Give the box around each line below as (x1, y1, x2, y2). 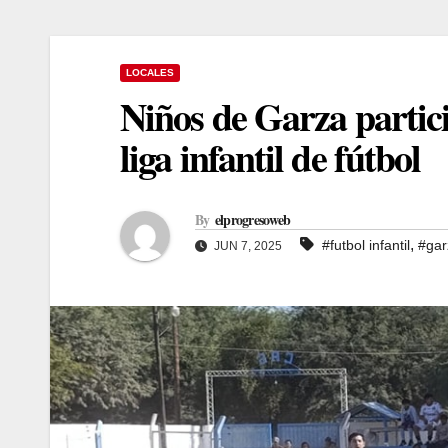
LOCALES (126, 67, 174, 79)
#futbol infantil (322, 236, 410, 253)
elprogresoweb (214, 208, 291, 230)
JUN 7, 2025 (211, 238, 282, 253)
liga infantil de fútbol (120, 130, 421, 186)
